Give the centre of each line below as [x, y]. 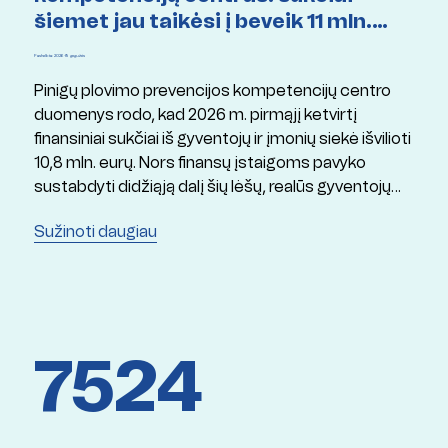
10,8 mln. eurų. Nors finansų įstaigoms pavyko [199, 162]
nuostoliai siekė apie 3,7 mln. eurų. [157, 210]
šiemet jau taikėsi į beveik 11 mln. [202, 20]
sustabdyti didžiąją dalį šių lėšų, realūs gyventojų [212, 186]
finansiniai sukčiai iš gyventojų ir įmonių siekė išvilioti [222, 138]
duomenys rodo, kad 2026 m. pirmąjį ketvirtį [195, 114]
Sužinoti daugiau [95, 231]
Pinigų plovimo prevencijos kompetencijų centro [212, 90]
